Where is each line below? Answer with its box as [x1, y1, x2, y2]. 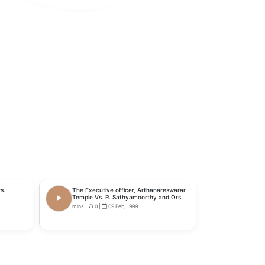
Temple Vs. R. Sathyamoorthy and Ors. [72, 193, 183, 201]
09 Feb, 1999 [107, 203, 138, 209]
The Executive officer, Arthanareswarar [72, 186, 186, 193]
